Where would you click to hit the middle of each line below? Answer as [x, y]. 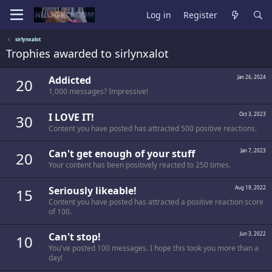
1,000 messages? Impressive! [98, 92]
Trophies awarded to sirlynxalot [87, 53]
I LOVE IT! [71, 117]
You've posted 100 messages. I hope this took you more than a [154, 248]
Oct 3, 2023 [253, 114]
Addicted [70, 80]
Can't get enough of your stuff [122, 154]
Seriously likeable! [93, 190]
